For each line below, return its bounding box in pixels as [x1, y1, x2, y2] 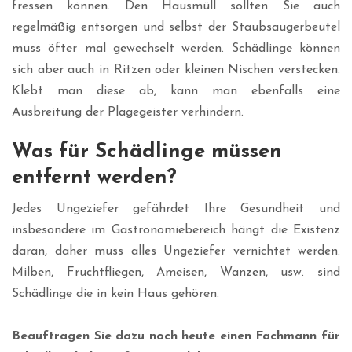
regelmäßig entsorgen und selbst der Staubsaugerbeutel [12, 21, 340, 35]
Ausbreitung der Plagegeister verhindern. [12, 106, 244, 119]
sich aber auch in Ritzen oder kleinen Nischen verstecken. [12, 64, 340, 77]
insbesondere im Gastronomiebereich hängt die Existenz [12, 224, 340, 237]
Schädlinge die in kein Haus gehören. [12, 288, 219, 301]
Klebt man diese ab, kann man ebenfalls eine [12, 85, 340, 98]
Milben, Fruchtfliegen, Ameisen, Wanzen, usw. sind [12, 266, 340, 280]
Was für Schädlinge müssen [12, 141, 282, 163]
